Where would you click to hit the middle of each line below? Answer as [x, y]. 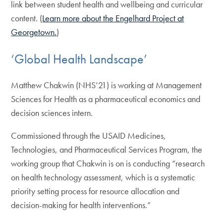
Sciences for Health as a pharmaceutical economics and [106, 99]
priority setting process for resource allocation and [95, 191]
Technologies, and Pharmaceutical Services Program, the [107, 150]
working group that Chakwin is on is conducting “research [108, 164]
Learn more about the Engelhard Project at [113, 18]
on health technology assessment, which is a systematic [103, 177]
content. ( [27, 18]
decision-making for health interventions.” [81, 205]
